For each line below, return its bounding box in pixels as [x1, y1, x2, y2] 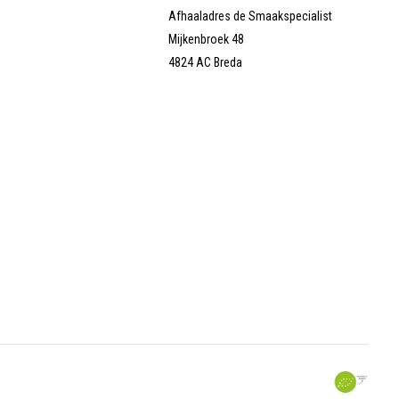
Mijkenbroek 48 [168, 32, 245, 47]
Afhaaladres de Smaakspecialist [168, 9, 333, 24]
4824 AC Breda [168, 55, 243, 70]
